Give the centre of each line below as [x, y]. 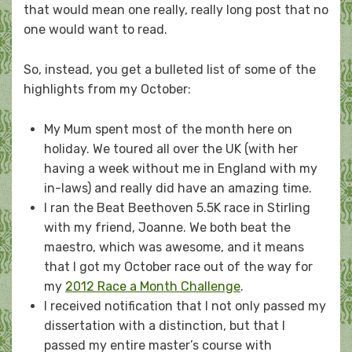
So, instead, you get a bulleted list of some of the [170, 70]
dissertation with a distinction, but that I [165, 326]
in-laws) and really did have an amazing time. [178, 189]
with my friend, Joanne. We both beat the [167, 228]
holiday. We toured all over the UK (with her [171, 149]
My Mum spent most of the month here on [168, 130]
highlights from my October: [107, 90]
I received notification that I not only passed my [185, 306]
